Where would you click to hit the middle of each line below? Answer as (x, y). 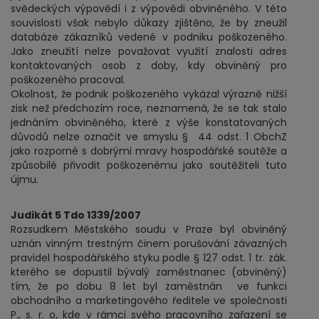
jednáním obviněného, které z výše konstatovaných (149, 122)
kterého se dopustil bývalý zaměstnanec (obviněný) (149, 272)
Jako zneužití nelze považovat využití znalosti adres (149, 51)
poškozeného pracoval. (68, 80)
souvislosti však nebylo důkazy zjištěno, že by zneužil (149, 23)
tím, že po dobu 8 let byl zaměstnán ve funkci (149, 286)
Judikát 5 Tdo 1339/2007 (76, 215)
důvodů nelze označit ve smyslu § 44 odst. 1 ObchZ (149, 137)
